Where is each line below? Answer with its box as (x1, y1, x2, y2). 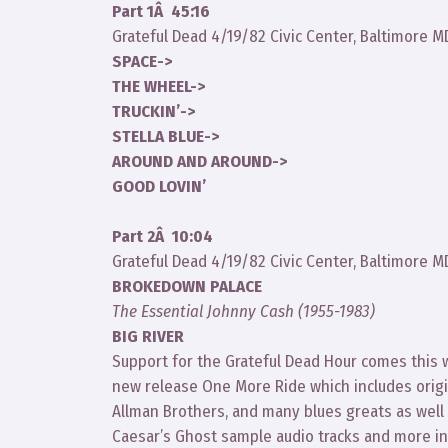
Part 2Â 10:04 (112, 226, 213, 248)
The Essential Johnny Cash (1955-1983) (112, 301, 375, 323)
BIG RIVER (112, 326, 184, 348)
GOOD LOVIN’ (112, 175, 206, 197)
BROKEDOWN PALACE (112, 276, 262, 298)
